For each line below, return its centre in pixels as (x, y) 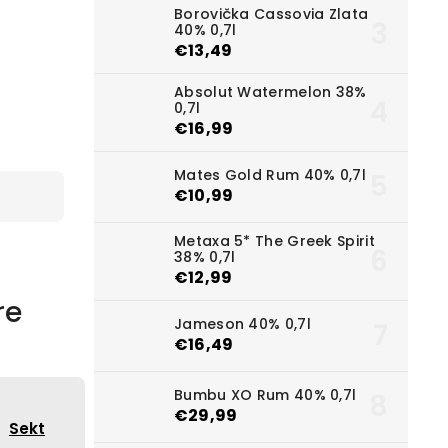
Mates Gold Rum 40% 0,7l (270, 174)
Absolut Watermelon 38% (270, 92)
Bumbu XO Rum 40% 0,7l (265, 394)
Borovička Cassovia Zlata (271, 14)
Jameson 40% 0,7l (242, 323)
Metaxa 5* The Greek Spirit (274, 241)
